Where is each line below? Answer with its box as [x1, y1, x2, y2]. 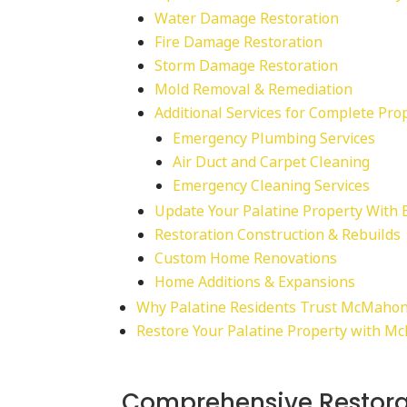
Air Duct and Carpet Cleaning [173, 152, 371, 172]
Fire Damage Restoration [154, 32, 323, 52]
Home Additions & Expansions [154, 272, 356, 292]
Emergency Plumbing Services [173, 128, 376, 148]
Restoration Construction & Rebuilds [154, 224, 402, 244]
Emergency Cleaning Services [173, 175, 371, 195]
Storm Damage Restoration [154, 55, 339, 75]
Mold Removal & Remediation [154, 79, 353, 99]
